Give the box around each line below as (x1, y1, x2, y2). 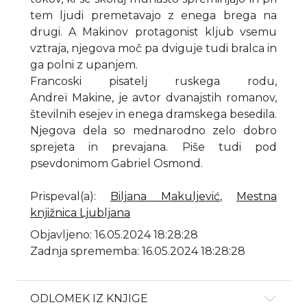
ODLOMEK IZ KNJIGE (30, 292, 148, 306)
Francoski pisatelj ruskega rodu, (30, 75, 277, 88)
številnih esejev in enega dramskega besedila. (30, 108, 277, 121)
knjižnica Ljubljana (30, 206, 130, 220)
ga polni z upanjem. (30, 58, 138, 72)
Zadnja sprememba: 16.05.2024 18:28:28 (30, 245, 245, 258)
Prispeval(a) (30, 190, 94, 204)
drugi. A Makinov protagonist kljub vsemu (30, 25, 277, 39)
